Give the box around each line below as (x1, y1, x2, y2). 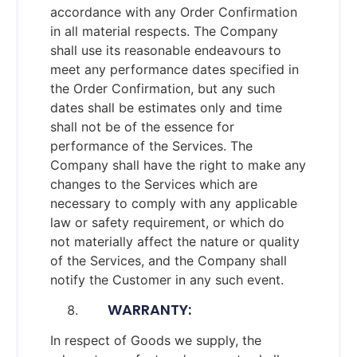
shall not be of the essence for (50, 118, 234, 135)
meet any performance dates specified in (50, 61, 299, 77)
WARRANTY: (82, 300, 191, 320)
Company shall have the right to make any (50, 156, 306, 173)
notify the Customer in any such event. (50, 271, 284, 288)
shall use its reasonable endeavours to (50, 41, 281, 58)
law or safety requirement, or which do (50, 214, 284, 230)
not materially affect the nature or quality (50, 233, 300, 249)
